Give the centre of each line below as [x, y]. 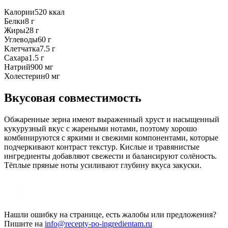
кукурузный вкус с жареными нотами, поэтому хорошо [101, 128]
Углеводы [21, 39]
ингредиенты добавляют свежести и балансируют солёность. [110, 156]
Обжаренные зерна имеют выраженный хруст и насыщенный [112, 119]
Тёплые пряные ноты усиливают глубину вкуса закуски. [103, 165]
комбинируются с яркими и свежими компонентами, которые [111, 137]
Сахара [16, 58]
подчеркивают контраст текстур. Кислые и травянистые [102, 147]
